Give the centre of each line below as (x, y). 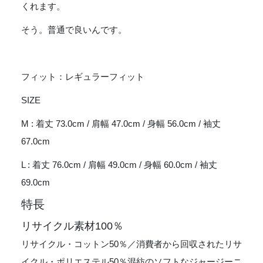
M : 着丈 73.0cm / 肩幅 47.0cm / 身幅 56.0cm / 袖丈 (121, 124)
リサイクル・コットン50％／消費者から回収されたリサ (131, 244)
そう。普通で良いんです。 (74, 30)
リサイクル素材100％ (72, 226)
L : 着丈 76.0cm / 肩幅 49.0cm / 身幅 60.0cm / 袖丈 (119, 165)
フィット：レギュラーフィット (83, 77)
